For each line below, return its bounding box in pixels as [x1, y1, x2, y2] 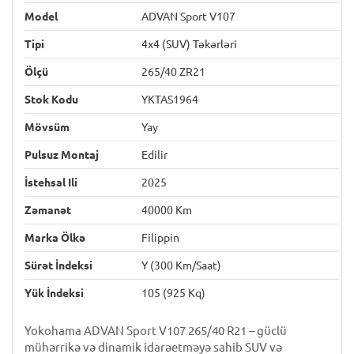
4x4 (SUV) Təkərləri [141, 38, 237, 51]
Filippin [141, 232, 179, 244]
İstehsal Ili [24, 176, 77, 189]
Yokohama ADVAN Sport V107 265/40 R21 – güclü [24, 324, 287, 337]
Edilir [141, 149, 168, 161]
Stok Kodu [24, 93, 78, 106]
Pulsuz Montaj [24, 149, 99, 161]
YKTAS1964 [141, 93, 198, 106]
